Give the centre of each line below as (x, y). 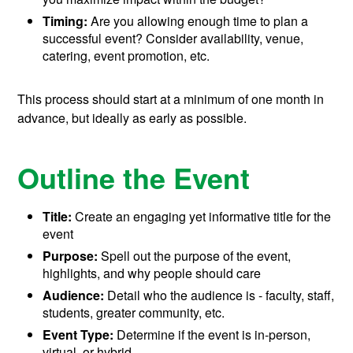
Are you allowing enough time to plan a (198, 21)
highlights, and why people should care (152, 273)
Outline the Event (134, 178)
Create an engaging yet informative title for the (202, 217)
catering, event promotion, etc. (126, 56)
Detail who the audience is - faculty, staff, (219, 295)
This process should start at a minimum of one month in (171, 99)
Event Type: (78, 335)
